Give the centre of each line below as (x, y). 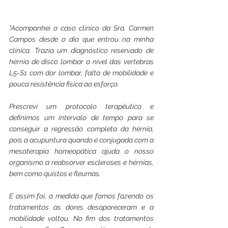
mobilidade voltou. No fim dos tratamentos (81, 218)
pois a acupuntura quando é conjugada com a (81, 140)
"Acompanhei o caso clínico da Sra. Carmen (81, 28)
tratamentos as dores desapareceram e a (81, 207)
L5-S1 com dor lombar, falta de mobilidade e (81, 73)
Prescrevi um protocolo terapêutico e (81, 106)
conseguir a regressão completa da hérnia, (81, 129)
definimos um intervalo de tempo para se (81, 117)
